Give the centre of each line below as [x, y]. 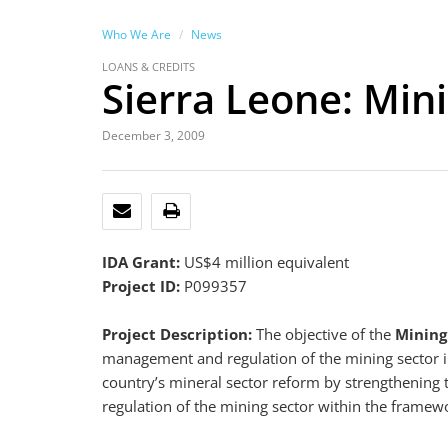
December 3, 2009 [153, 135]
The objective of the [325, 334]
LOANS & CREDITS [148, 66]
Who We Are [136, 34]
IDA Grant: [141, 262]
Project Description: [179, 334]
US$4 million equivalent [264, 262]
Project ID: [143, 286]
